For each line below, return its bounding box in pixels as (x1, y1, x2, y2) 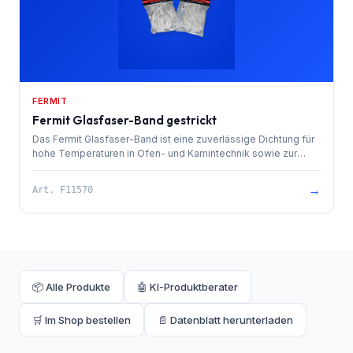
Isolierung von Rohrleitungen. (32, 162, 167, 173)
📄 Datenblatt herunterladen (158, 314, 293, 326)
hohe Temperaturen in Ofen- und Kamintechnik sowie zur (32, 147, 297, 159)
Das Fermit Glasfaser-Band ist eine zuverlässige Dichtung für (32, 133, 314, 145)
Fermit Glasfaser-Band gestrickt (32, 113, 217, 128)
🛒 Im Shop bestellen (32, 314, 131, 326)
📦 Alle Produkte (32, 281, 110, 293)
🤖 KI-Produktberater (137, 281, 238, 293)
